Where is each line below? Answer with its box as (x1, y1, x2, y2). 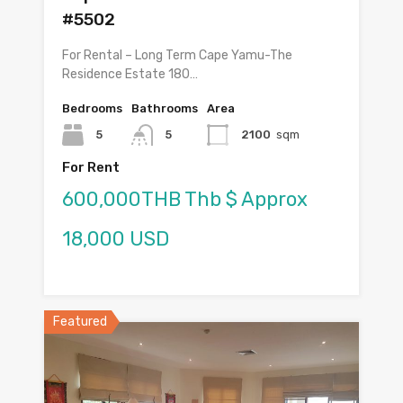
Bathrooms (131, 102, 198, 116)
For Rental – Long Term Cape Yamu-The (62, 48, 292, 64)
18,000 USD (62, 227, 169, 252)
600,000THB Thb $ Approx (62, 187, 308, 212)
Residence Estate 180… (62, 67, 198, 83)
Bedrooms (62, 102, 122, 116)
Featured (53, 314, 107, 330)
